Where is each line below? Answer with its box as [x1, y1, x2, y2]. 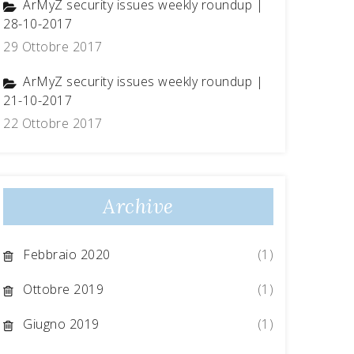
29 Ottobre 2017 [3, 38, 103, 55]
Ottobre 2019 [23, 281, 104, 298]
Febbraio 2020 [23, 246, 111, 263]
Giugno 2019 [23, 315, 100, 333]
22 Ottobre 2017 [3, 115, 103, 132]
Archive [103, 194, 174, 219]
